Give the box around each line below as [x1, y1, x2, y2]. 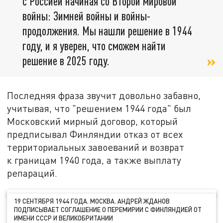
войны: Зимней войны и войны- [22, 8, 150, 23]
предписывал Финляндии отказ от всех [7, 128, 183, 140]
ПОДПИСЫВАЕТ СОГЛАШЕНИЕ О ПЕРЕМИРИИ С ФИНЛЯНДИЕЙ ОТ [14, 205, 202, 214]
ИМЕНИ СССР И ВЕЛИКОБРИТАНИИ [14, 214, 113, 222]
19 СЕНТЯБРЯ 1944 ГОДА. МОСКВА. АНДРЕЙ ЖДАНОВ [14, 197, 170, 205]
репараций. [7, 167, 58, 179]
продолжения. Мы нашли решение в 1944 [22, 23, 192, 38]
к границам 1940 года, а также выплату [7, 154, 182, 166]
